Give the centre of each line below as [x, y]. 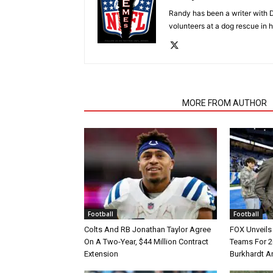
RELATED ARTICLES [129, 103]
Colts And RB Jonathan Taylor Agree [147, 229]
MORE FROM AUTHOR [225, 103]
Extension [101, 254]
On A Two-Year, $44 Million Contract [146, 242]
